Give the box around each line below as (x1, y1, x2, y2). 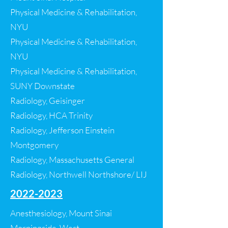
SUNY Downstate (10, 80, 75, 91)
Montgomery (10, 139, 59, 150)
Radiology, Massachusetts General (10, 154, 134, 165)
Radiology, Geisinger (10, 95, 85, 106)
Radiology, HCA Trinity (10, 110, 93, 121)
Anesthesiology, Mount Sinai (10, 208, 112, 218)
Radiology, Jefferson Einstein (10, 125, 115, 135)
